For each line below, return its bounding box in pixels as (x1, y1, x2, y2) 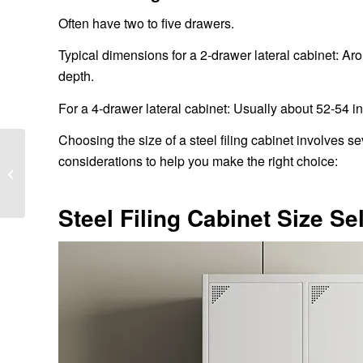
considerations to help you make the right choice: (58, 152, 338, 171)
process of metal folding (28, 164, 141, 181)
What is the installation (28, 147, 135, 164)
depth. (58, 66, 94, 86)
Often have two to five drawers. (58, 13, 234, 32)
